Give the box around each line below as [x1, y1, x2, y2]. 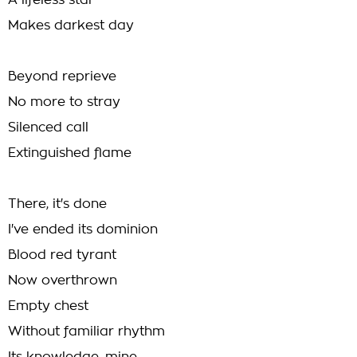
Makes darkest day [8, 19, 134, 32]
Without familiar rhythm [8, 325, 165, 338]
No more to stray [8, 96, 120, 108]
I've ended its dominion [8, 223, 158, 236]
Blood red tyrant [8, 249, 116, 261]
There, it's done [8, 198, 107, 210]
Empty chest [8, 300, 88, 312]
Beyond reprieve [8, 70, 116, 83]
